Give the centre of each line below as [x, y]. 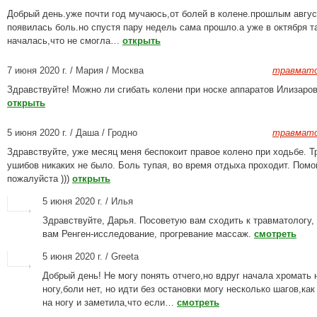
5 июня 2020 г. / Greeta [91, 257]
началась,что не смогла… [65, 41]
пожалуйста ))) [40, 179]
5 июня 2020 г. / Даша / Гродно [72, 133]
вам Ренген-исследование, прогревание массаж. [148, 234]
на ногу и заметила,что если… [110, 302]
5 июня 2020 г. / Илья [88, 201]
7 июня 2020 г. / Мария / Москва [75, 70]
